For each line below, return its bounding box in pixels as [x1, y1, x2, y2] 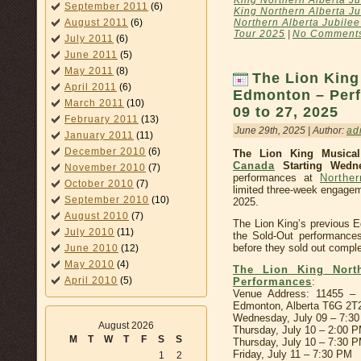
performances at [233, 172, 320, 185]
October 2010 [64, 178, 134, 189]
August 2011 [64, 17, 128, 28]
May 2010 [64, 259, 114, 270]
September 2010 [64, 194, 149, 205]
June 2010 [64, 243, 118, 254]
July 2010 [64, 226, 114, 238]
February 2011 [64, 114, 139, 125]
